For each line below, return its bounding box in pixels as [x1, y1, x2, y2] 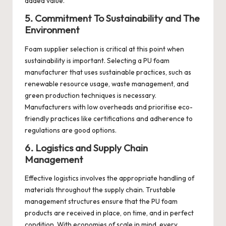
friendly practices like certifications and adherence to [25, 114, 193, 123]
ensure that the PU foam [100, 197, 178, 206]
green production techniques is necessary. [25, 90, 156, 100]
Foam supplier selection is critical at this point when [25, 44, 184, 53]
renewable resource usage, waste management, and [25, 79, 189, 88]
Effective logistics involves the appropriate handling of [25, 174, 194, 183]
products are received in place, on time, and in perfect [25, 208, 194, 218]
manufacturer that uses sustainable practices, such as [25, 67, 191, 77]
